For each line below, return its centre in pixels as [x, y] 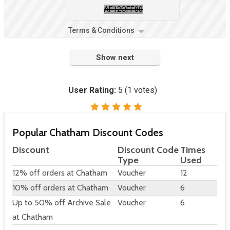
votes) [144, 90]
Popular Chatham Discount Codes [88, 133]
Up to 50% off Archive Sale [62, 203]
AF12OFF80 [123, 9]
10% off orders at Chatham [60, 188]
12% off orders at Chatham [60, 173]
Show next [115, 58]
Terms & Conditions [101, 31]
